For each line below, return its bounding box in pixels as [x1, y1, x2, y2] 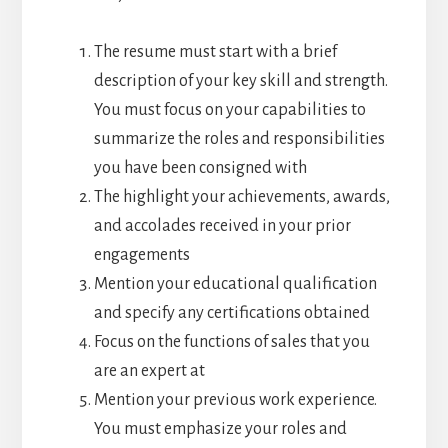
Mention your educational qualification [93, 274, 377, 293]
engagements [93, 245, 190, 264]
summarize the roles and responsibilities [93, 129, 385, 148]
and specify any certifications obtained [93, 303, 370, 322]
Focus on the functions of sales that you [93, 332, 370, 351]
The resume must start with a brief [93, 42, 337, 61]
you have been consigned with [93, 158, 307, 177]
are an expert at [93, 361, 205, 380]
